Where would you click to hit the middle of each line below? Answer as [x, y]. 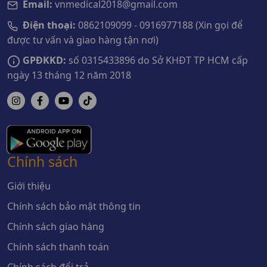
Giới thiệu [29, 186]
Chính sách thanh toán [58, 246]
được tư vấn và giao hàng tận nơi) [83, 40]
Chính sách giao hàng [56, 226]
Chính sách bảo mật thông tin [74, 206]
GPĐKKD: [44, 60]
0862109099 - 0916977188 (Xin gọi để [159, 25]
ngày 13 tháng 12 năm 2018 [69, 75]
